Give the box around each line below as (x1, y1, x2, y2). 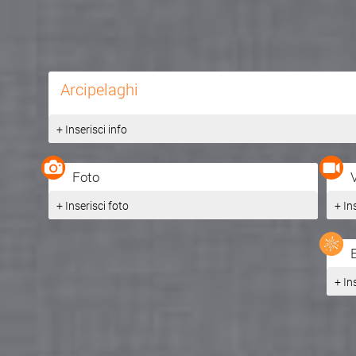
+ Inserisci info (56, 122, 128, 137)
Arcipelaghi (60, 79, 139, 100)
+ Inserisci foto (56, 198, 130, 214)
